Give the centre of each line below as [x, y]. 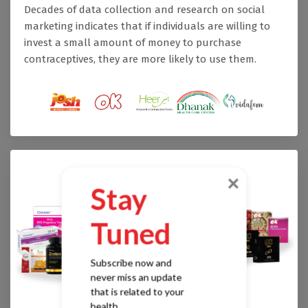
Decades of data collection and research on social [144, 10]
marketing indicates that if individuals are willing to [147, 26]
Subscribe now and [131, 262]
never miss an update [136, 277]
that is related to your [137, 291]
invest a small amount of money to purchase [133, 43]
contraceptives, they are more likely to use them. [140, 59]
